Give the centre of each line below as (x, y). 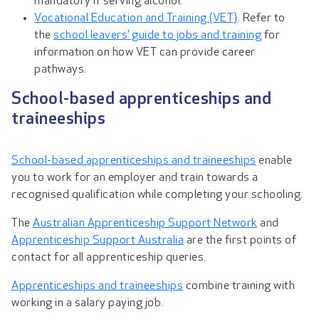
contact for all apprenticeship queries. (110, 257)
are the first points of (240, 240)
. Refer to (261, 18)
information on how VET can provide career (145, 52)
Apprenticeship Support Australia (98, 240)
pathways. (61, 69)
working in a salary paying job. (88, 303)
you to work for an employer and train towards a (135, 178)
